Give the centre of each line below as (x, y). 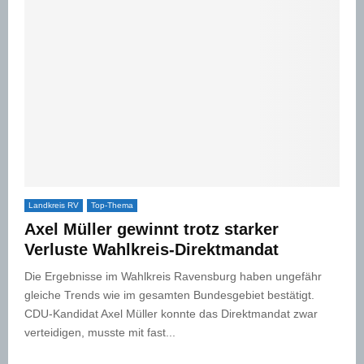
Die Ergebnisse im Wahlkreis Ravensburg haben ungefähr (173, 276)
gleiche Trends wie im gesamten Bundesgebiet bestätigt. (169, 295)
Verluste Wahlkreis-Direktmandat (152, 249)
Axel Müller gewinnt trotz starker (152, 229)
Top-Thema (112, 205)
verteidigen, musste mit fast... (100, 332)
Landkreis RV (54, 205)
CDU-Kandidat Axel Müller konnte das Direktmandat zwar (171, 313)
